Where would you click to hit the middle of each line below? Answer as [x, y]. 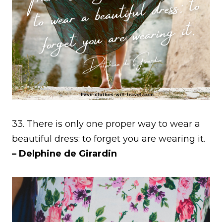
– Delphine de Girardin [64, 153]
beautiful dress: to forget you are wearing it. [109, 139]
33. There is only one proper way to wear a [106, 124]
